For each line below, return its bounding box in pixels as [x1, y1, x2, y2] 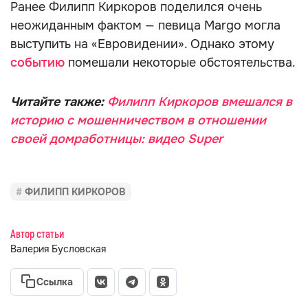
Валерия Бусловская [10, 243, 106, 255]
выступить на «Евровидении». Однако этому [10, 36, 274, 52]
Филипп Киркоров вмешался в [107, 94, 292, 109]
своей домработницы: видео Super [10, 131, 223, 146]
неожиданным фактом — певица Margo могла [10, 18, 280, 33]
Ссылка [36, 276, 73, 288]
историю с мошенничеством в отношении [10, 113, 266, 128]
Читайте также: [10, 94, 107, 109]
